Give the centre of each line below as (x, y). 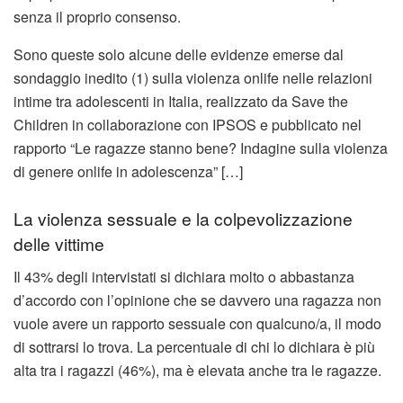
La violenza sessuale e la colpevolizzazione (183, 219)
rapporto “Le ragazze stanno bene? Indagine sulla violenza (201, 148)
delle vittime (59, 244)
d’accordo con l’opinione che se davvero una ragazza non (197, 300)
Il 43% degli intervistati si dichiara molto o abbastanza (184, 276)
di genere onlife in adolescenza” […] (128, 171)
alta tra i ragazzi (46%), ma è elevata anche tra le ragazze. (197, 370)
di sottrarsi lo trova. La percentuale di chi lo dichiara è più (194, 346)
